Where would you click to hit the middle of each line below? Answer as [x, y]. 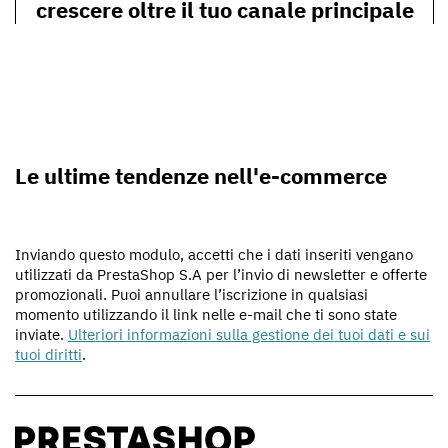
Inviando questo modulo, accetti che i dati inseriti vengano [214, 255]
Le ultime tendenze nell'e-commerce [201, 176]
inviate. [41, 335]
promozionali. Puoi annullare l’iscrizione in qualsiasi [191, 295]
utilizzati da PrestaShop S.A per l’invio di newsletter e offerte [221, 275]
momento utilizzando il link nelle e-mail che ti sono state [206, 315]
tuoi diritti [48, 355]
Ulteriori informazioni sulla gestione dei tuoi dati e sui [249, 335]
